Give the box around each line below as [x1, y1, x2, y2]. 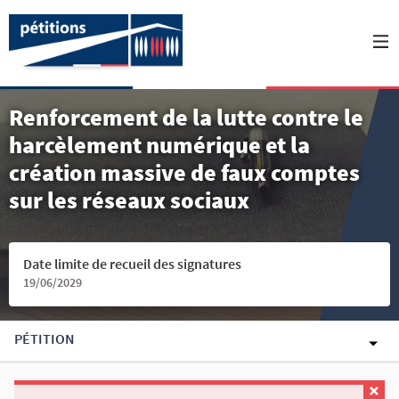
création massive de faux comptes [9, 158, 360, 187]
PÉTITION [14, 330, 75, 347]
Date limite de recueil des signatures [23, 255, 241, 273]
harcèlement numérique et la [9, 130, 310, 159]
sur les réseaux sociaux [9, 185, 249, 215]
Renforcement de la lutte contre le [9, 102, 363, 132]
